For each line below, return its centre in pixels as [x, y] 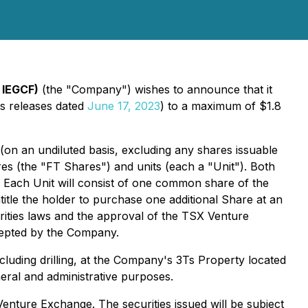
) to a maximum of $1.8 [221, 106]
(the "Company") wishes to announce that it [155, 89]
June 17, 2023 [124, 106]
